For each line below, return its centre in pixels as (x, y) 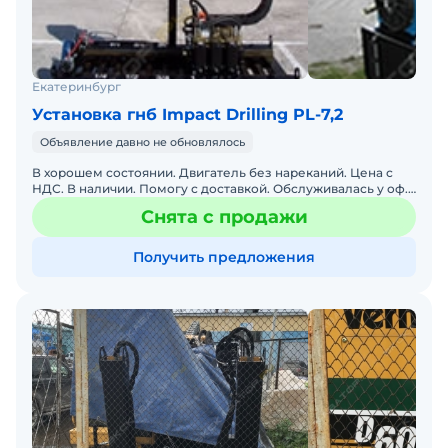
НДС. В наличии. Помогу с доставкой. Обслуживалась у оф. (220, 189)
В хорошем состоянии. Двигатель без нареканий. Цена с (212, 173)
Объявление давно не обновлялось (142, 142)
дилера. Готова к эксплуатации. (131, 205)
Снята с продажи (224, 217)
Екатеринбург (76, 87)
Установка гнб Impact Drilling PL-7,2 (187, 115)
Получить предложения (224, 257)
